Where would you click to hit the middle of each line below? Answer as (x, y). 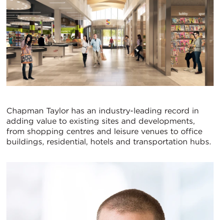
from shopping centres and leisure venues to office (104, 131)
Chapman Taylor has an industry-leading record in (103, 110)
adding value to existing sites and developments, (101, 121)
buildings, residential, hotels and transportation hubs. (109, 141)
